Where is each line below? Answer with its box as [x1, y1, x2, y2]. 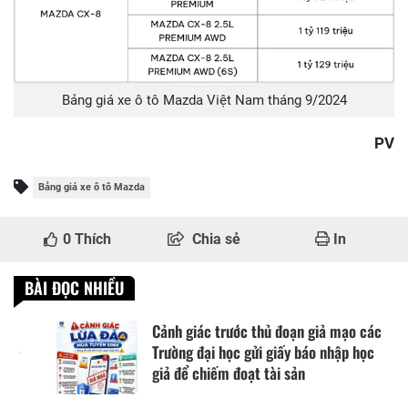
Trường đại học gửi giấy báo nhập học [152, 341, 374, 364]
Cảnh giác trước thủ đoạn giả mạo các [152, 320, 382, 343]
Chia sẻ [192, 230, 240, 249]
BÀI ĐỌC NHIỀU [25, 276, 124, 301]
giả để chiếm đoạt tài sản [152, 362, 305, 385]
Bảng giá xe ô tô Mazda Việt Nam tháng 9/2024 [61, 92, 347, 109]
